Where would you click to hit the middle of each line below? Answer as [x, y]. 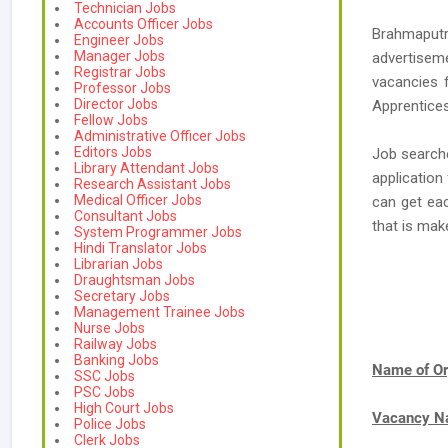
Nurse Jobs [109, 328]
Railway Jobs [115, 344]
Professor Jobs [122, 88]
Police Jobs [110, 424]
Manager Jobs [119, 56]
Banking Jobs [116, 360]
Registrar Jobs [120, 72]
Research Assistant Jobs [152, 184]
